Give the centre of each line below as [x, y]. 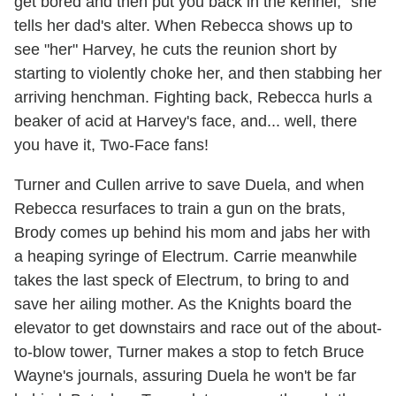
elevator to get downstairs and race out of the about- [198, 327]
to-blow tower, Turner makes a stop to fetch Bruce [189, 351]
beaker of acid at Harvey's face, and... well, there [186, 121]
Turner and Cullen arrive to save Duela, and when [189, 184]
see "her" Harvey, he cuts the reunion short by [175, 49]
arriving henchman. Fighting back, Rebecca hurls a [193, 97]
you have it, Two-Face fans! [111, 145]
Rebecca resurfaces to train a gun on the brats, [180, 208]
